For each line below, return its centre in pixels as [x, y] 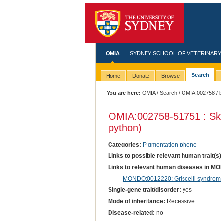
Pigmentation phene [169, 144]
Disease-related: [131, 213]
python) [125, 128]
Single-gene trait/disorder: [144, 190]
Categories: [124, 144]
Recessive [180, 202]
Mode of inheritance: [136, 202]
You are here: [124, 93]
